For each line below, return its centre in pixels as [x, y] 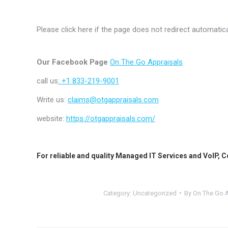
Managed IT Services [151, 155]
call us [47, 81]
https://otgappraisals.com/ [111, 118]
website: [51, 118]
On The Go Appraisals [146, 62]
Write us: [52, 99]
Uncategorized [154, 193]
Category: [118, 193]
